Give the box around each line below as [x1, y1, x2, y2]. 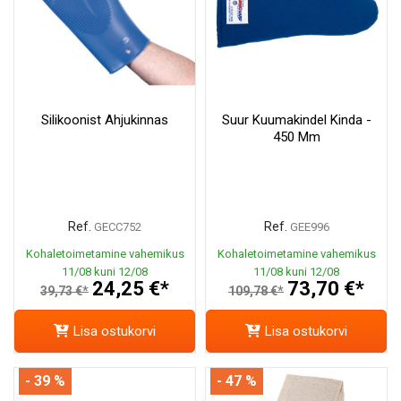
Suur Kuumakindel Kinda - [221, 111, 371, 128]
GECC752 [94, 219, 141, 234]
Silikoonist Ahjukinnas [41, 111, 168, 128]
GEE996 [289, 219, 329, 234]
